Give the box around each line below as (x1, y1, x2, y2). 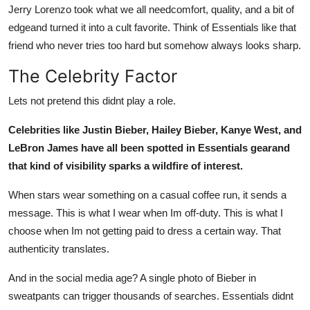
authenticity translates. (8, 242, 109, 255)
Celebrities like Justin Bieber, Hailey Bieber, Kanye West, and (8, 123, 302, 136)
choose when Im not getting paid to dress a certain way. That (8, 224, 281, 237)
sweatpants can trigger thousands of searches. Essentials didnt (8, 289, 293, 302)
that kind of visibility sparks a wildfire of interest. (8, 159, 243, 172)
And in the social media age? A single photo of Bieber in (8, 271, 256, 284)
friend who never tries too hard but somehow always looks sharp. (8, 39, 301, 51)
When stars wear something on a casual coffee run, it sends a (8, 188, 286, 201)
